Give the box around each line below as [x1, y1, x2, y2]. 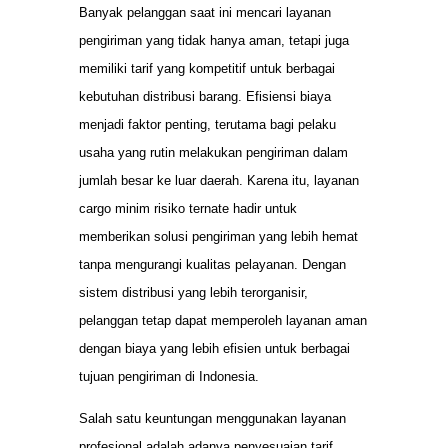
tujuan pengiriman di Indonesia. [79, 368, 259, 384]
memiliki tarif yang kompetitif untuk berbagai [79, 60, 335, 76]
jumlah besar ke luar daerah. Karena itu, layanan [79, 172, 359, 188]
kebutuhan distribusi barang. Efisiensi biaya [79, 88, 331, 104]
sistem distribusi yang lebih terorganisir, [79, 284, 308, 300]
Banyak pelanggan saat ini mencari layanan [79, 4, 331, 20]
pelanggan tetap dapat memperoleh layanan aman [79, 312, 367, 328]
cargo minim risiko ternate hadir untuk [79, 200, 297, 216]
